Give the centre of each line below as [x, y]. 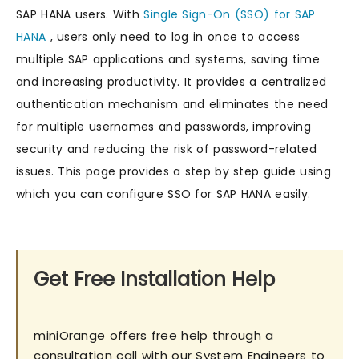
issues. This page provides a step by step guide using [173, 171]
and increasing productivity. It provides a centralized [171, 82]
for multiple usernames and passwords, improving [164, 127]
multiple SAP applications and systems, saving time [168, 59]
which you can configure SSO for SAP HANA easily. [163, 194]
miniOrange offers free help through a [154, 336]
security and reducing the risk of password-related [166, 149]
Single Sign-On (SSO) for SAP [230, 14]
